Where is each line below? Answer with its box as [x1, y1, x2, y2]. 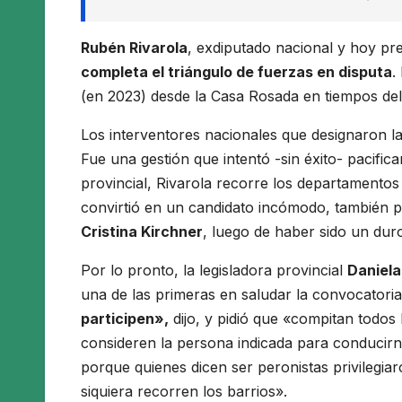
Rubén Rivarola [81, 39, 188, 57]
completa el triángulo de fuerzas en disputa [81, 63, 392, 82]
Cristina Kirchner [81, 223, 203, 241]
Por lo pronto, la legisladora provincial [81, 261, 347, 280]
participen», [81, 310, 169, 328]
